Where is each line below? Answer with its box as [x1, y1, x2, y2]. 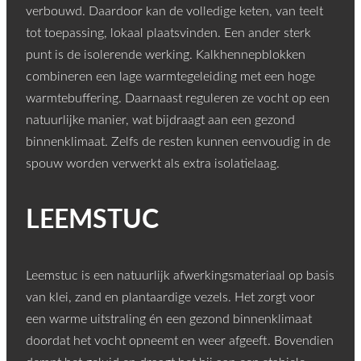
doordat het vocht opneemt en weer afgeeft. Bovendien [26, 334, 334, 348]
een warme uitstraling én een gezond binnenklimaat [26, 313, 312, 326]
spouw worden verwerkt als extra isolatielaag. [26, 157, 280, 171]
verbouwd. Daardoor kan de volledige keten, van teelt [26, 5, 323, 19]
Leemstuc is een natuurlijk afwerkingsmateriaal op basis [26, 269, 334, 283]
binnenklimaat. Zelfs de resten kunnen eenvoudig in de [26, 135, 330, 149]
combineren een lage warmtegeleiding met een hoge [26, 70, 315, 84]
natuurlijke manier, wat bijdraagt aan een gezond [26, 114, 295, 127]
